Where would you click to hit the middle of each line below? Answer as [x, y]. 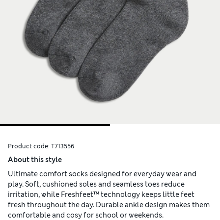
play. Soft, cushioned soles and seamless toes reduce [96, 184]
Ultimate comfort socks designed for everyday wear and [102, 174]
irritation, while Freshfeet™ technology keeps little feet [101, 195]
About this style [35, 160]
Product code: [29, 147]
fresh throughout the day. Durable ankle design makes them [109, 205]
